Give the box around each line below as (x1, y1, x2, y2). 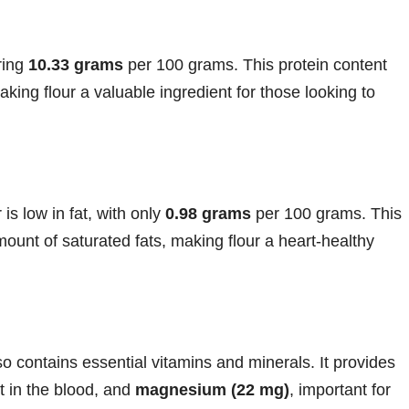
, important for (289, 380, 391, 399)
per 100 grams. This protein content (123, 55, 387, 74)
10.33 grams (28, 55, 123, 74)
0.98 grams (165, 204, 251, 223)
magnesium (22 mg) (135, 380, 289, 399)
